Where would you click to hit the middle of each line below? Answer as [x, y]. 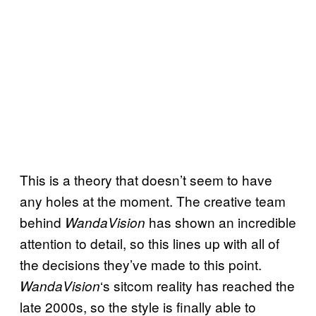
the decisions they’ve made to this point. [141, 264]
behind [42, 221]
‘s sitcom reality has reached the [197, 285]
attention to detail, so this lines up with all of [150, 243]
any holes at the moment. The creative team [153, 200]
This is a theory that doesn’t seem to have [146, 179]
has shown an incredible [221, 221]
